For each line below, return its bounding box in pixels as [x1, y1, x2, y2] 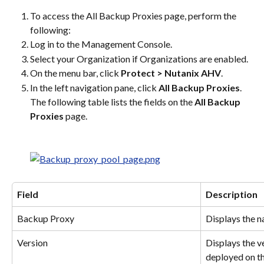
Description [206, 188, 258, 200]
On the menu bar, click [30, 67, 121, 79]
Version [17, 236, 48, 248]
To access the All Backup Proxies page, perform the [30, 10, 238, 22]
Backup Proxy [17, 212, 74, 224]
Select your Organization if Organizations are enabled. [30, 52, 248, 64]
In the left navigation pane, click [30, 81, 159, 93]
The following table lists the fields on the [30, 95, 194, 107]
